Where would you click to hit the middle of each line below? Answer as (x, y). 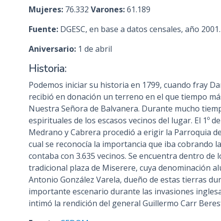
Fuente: (43, 29)
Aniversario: (52, 49)
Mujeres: (46, 9)
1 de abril (94, 49)
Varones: (108, 9)
